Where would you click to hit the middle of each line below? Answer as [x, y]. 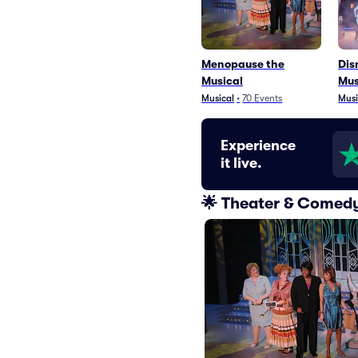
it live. [241, 163]
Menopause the [243, 64]
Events [268, 98]
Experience [258, 145]
